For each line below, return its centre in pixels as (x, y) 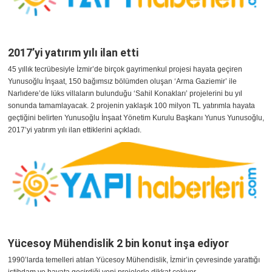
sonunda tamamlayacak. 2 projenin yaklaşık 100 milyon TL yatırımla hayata (131, 106)
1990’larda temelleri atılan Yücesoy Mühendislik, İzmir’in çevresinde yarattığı (134, 260)
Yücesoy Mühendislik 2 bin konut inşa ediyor (118, 243)
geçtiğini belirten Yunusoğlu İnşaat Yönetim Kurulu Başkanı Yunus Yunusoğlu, (136, 118)
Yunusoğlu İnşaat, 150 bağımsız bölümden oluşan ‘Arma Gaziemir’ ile (122, 82)
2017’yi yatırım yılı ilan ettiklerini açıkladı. (75, 130)
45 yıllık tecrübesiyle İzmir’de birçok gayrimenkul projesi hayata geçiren (125, 70)
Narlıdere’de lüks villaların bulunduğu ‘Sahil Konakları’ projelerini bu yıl (125, 94)
